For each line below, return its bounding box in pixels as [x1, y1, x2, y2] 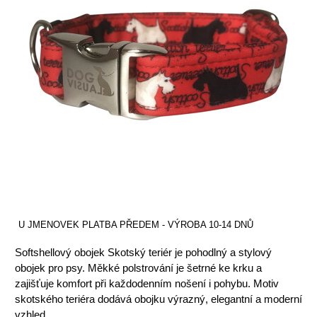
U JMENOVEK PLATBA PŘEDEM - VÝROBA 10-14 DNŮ [18, 219, 253, 230]
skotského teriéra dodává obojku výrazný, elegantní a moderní [15, 294, 302, 305]
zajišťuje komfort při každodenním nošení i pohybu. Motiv [15, 278, 279, 289]
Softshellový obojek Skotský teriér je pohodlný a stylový [15, 247, 272, 258]
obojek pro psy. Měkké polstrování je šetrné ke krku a [15, 263, 262, 274]
